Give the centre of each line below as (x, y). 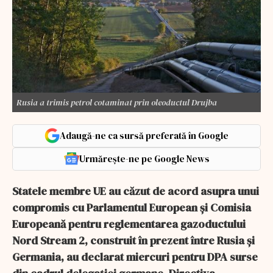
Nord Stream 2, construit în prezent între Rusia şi (133, 240)
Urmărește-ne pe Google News (144, 158)
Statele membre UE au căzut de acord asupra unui (136, 191)
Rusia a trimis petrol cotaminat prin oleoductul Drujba (117, 102)
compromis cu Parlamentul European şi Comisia (132, 207)
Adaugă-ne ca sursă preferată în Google (144, 135)
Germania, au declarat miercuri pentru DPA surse (135, 257)
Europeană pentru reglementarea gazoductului (129, 224)
